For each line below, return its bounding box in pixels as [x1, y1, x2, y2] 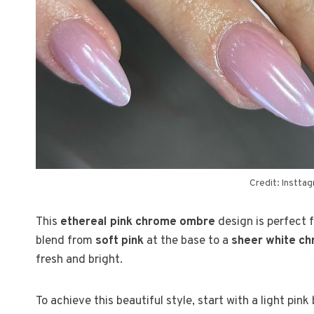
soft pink [95, 233, 144, 249]
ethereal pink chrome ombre [60, 214, 215, 230]
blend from [36, 233, 95, 249]
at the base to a [144, 233, 231, 249]
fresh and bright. [36, 252, 123, 268]
